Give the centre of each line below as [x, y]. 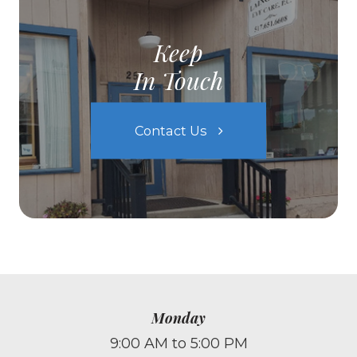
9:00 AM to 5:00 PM [178, 343]
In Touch [178, 80]
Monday [178, 317]
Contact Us [170, 130]
